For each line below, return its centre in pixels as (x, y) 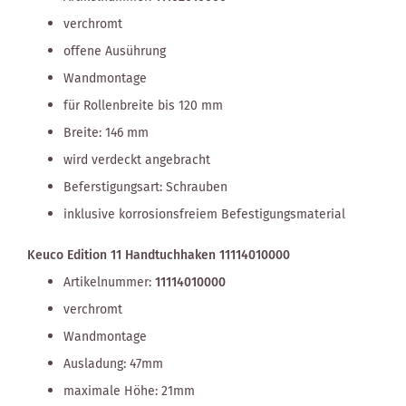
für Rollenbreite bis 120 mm (143, 106)
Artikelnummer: (109, 282)
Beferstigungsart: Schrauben (145, 187)
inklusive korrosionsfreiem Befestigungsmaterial (204, 214)
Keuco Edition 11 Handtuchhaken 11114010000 (162, 255)
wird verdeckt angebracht (137, 160)
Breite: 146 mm (106, 133)
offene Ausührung (115, 51)
